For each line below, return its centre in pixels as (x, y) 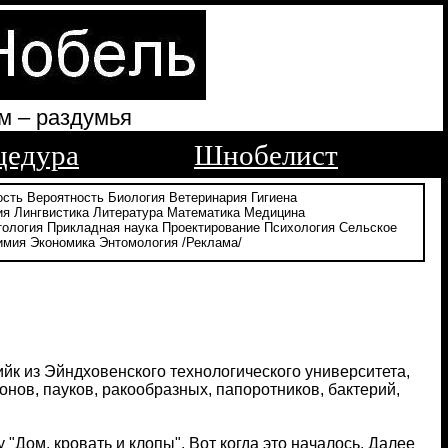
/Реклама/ (212, 242)
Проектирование (211, 227)
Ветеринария (208, 197)
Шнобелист (266, 155)
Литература (128, 212)
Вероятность (65, 197)
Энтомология (138, 242)
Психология (299, 227)
